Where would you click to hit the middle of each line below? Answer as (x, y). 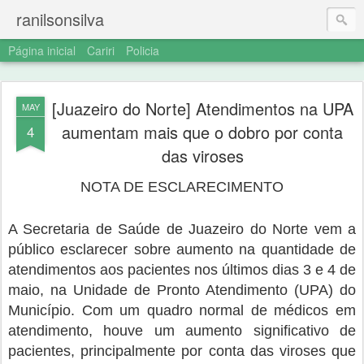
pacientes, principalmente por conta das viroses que (182, 351)
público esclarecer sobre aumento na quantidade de (182, 249)
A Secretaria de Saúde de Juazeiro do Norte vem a (182, 229)
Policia (143, 50)
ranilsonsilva (60, 19)
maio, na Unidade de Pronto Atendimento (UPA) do (182, 290)
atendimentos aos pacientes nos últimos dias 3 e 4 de (182, 270)
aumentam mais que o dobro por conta (202, 132)
